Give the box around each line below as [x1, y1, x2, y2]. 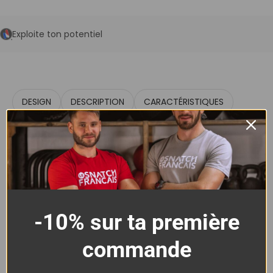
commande [82, 237, 191, 263]
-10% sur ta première [34, 210, 239, 235]
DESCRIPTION [71, 96, 124, 108]
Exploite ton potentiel [12, 27, 102, 40]
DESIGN [22, 96, 51, 108]
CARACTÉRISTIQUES [144, 96, 224, 108]
